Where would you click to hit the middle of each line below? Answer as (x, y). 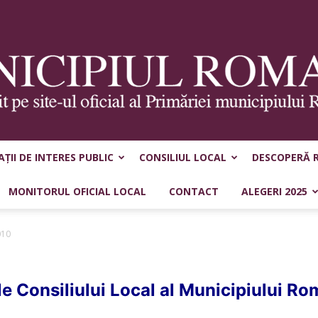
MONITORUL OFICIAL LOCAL (77, 191)
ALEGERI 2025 (274, 191)
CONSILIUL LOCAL (182, 157)
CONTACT (193, 191)
